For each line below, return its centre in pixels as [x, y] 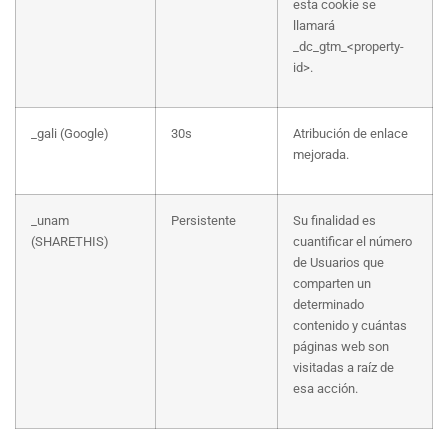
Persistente [203, 221]
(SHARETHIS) [70, 242]
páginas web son [341, 347]
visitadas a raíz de [343, 368]
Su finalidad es [334, 221]
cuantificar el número [352, 242]
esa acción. [325, 389]
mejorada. [321, 155]
